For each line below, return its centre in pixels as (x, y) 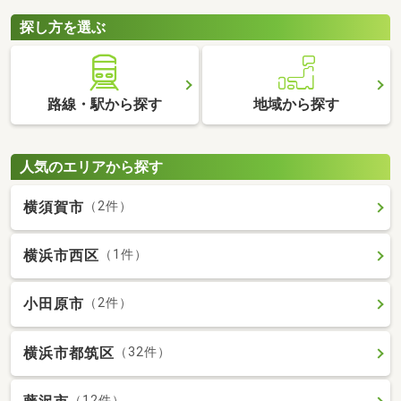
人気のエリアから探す (91, 166)
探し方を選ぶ (63, 27)
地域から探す (297, 105)
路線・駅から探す (104, 105)
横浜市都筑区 (69, 353)
